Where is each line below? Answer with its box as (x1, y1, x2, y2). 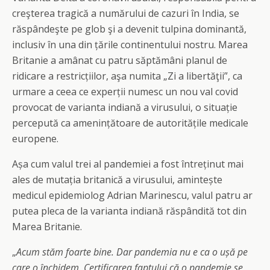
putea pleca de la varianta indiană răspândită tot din (12, 204, 246, 218)
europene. (12, 132, 58, 145)
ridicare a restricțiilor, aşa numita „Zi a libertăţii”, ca (12, 69, 242, 83)
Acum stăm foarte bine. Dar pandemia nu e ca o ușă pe (16, 245, 248, 259)
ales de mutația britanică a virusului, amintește (12, 173, 222, 186)
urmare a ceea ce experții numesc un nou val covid (12, 85, 238, 98)
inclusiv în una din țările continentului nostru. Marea (12, 38, 248, 51)
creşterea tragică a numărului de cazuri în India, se (12, 7, 239, 20)
